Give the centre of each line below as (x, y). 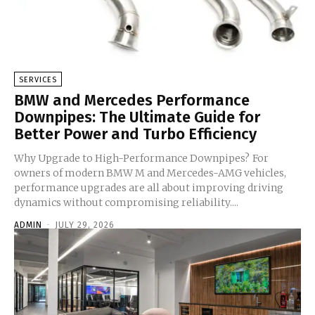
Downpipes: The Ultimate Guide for (137, 117)
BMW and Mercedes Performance (132, 100)
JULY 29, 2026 (85, 225)
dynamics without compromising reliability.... (126, 202)
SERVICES (38, 79)
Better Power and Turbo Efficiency (135, 134)
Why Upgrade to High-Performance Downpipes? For (133, 158)
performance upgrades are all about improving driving (149, 187)
